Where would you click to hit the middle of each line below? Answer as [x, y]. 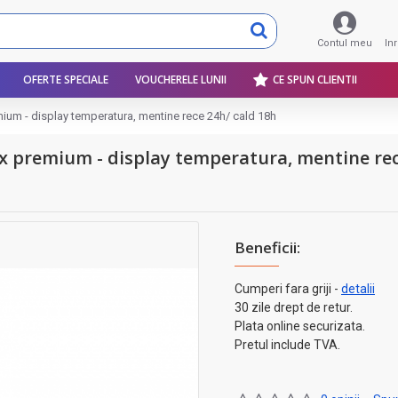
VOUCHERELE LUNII [181, 80]
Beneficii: [267, 247]
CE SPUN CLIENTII [315, 80]
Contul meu [345, 43]
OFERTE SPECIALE [66, 80]
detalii [358, 289]
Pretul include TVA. [287, 345]
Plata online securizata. [300, 326]
